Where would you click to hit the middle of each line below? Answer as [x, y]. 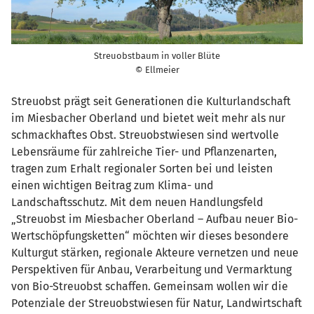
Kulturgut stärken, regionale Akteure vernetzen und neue [155, 252]
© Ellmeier [157, 69]
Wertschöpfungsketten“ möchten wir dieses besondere [150, 235]
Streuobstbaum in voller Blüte [157, 55]
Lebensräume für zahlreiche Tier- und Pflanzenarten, [144, 151]
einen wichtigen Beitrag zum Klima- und [112, 185]
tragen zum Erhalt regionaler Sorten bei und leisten [142, 168]
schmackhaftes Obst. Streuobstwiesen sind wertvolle [145, 135]
